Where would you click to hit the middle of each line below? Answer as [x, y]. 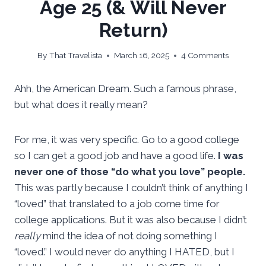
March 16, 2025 [141, 56]
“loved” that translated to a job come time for [117, 204]
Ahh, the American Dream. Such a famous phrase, [125, 89]
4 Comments [205, 56]
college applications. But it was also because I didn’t [131, 220]
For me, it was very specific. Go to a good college [127, 140]
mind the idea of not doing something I [129, 236]
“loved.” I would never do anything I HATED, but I [124, 252]
